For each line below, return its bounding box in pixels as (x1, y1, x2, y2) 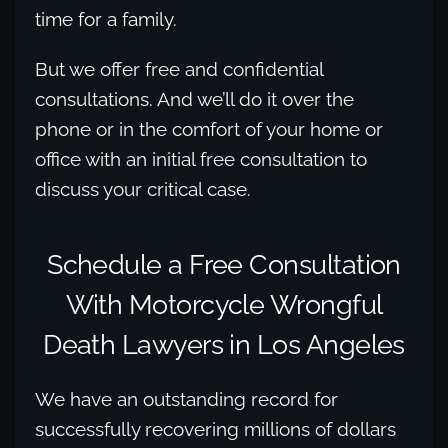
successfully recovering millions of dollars (35, 418, 396, 441)
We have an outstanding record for (35, 388, 338, 411)
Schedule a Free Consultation (47, 248, 401, 281)
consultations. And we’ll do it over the (35, 88, 354, 111)
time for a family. (35, 8, 177, 31)
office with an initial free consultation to (35, 148, 367, 171)
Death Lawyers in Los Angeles (43, 328, 405, 361)
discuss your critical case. (35, 178, 251, 201)
